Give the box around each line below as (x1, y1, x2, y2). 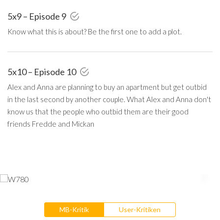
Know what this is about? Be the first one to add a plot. (7, 27, 182, 36)
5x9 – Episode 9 (7, 10, 68, 22)
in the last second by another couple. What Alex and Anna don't (7, 94, 211, 104)
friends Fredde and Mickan (7, 119, 94, 128)
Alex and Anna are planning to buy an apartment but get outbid (7, 82, 207, 91)
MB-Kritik (59, 205, 89, 214)
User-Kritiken (119, 205, 161, 214)
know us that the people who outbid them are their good (7, 107, 189, 116)
